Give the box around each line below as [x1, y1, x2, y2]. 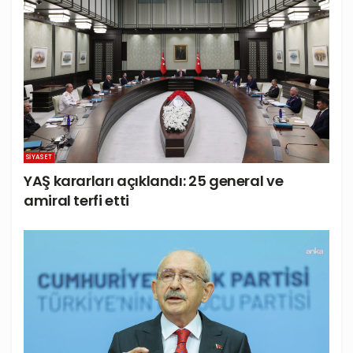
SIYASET [26, 153, 53, 162]
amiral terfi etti [24, 191, 129, 211]
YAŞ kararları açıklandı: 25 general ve [24, 171, 284, 191]
